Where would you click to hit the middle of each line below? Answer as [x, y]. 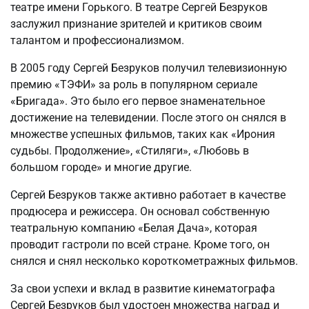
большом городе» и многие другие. [101, 168]
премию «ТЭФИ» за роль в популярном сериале [134, 85]
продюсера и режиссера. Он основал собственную [140, 212]
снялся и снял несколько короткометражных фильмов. [154, 261]
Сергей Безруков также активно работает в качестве [148, 195]
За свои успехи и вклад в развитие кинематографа [143, 289]
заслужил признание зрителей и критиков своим [136, 24]
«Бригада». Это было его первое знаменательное [138, 101]
